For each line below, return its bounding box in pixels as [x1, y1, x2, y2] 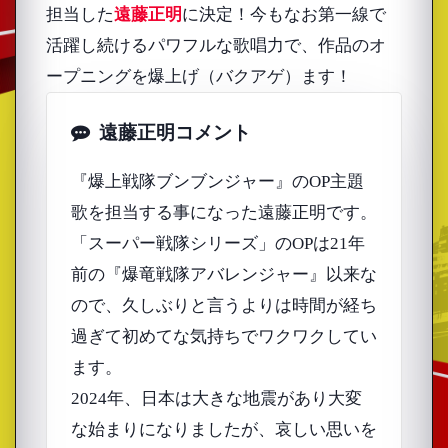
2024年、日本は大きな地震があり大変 [70, 388, 362, 408]
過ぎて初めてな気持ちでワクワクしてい [70, 326, 377, 346]
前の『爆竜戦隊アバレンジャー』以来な [70, 264, 377, 284]
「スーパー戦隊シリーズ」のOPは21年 [70, 233, 365, 253]
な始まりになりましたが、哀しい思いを [70, 419, 377, 439]
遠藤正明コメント [98, 121, 251, 143]
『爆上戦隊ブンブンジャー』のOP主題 [70, 171, 364, 191]
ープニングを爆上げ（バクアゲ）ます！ [45, 67, 352, 87]
